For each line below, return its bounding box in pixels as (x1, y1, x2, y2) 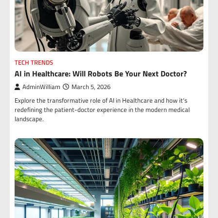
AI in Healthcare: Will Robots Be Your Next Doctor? (15, 68, 187, 79)
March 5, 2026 (72, 82, 110, 91)
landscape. (15, 114, 44, 124)
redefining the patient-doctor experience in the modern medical (15, 105, 190, 114)
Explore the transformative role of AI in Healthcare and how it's (15, 95, 187, 105)
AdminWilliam (22, 82, 60, 91)
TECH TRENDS (15, 58, 53, 67)
